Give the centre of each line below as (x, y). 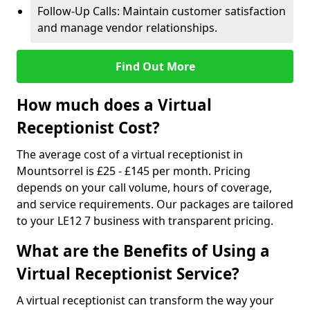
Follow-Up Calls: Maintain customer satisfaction (162, 11)
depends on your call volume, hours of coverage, (144, 188)
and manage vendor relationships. (127, 28)
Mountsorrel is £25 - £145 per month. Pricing (134, 171)
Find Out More (155, 66)
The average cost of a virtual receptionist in (130, 154)
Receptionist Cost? (88, 128)
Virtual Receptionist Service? (128, 274)
